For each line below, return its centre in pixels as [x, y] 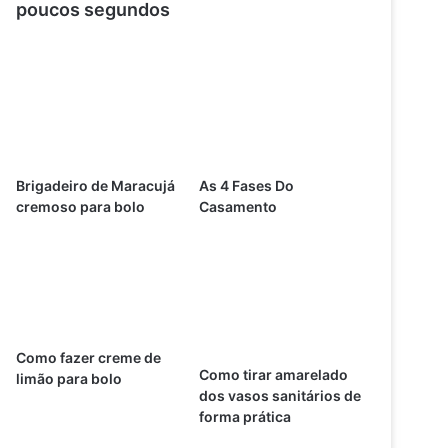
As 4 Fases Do [246, 185]
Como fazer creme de [89, 358]
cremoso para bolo [81, 206]
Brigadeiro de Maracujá [96, 185]
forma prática [244, 416]
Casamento [237, 206]
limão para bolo [69, 379]
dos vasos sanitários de [279, 395]
